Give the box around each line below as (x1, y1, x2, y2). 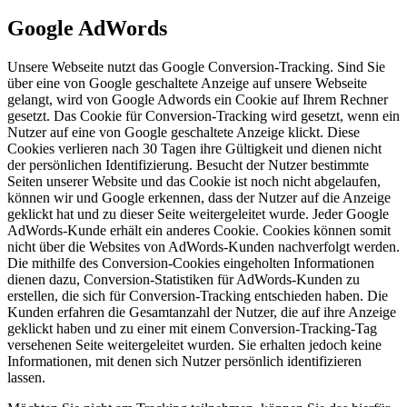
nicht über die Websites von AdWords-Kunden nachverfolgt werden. (7, 239, 400, 255)
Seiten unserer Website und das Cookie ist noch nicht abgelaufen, (7, 174, 381, 190)
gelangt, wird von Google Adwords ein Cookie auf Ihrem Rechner (7, 92, 388, 108)
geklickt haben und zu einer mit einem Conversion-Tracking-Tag (7, 321, 377, 337)
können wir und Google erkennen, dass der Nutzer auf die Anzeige (7, 190, 391, 206)
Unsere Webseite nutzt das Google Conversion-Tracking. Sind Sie (7, 59, 385, 75)
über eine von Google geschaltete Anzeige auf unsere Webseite (7, 75, 367, 92)
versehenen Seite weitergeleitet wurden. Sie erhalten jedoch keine (7, 337, 382, 353)
